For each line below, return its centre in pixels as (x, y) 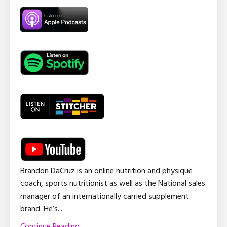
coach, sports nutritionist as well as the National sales (113, 184)
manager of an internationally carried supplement (105, 196)
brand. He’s (39, 209)
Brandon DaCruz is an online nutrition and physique (106, 171)
